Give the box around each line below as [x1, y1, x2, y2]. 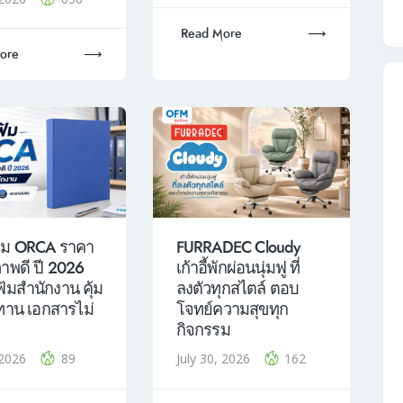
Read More [181, 24, 243, 42]
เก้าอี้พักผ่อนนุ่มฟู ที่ [175, 256, 300, 281]
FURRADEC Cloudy [175, 236, 300, 260]
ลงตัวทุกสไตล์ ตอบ [175, 277, 300, 301]
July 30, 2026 [175, 350, 254, 368]
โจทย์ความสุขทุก [175, 298, 288, 322]
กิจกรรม [175, 318, 230, 343]
